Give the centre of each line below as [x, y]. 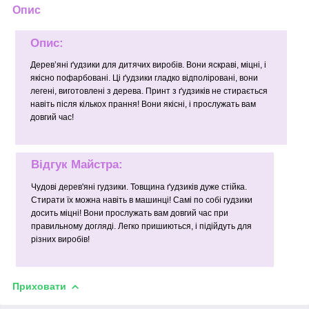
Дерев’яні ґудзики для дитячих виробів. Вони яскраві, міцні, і [148, 65]
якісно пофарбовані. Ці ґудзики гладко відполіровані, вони [144, 78]
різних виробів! [60, 239]
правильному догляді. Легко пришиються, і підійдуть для [141, 226]
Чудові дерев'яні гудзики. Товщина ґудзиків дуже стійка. [139, 187]
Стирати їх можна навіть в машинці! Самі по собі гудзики [142, 200]
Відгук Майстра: [77, 165]
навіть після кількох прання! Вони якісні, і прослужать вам [143, 104]
